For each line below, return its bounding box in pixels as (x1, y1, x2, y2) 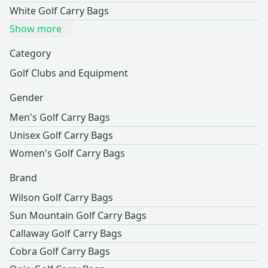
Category (10, 47, 51, 60)
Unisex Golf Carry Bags (10, 129, 113, 142)
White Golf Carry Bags (10, 4, 109, 18)
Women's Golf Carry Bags (10, 147, 125, 160)
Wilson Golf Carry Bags (10, 191, 113, 205)
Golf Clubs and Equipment (10, 66, 128, 80)
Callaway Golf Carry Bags (10, 227, 122, 240)
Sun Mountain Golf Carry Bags (10, 209, 147, 223)
